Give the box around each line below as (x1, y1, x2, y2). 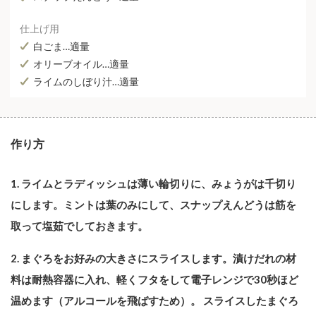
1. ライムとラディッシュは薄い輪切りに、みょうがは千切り (11, 177, 296, 190)
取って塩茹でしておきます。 (11, 219, 148, 233)
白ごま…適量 (33, 39, 90, 52)
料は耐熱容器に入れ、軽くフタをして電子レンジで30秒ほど (11, 273, 298, 286)
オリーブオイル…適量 (33, 57, 129, 70)
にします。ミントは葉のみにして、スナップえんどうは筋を (11, 198, 296, 212)
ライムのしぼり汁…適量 (33, 75, 139, 87)
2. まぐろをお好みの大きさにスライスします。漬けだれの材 (11, 252, 296, 265)
